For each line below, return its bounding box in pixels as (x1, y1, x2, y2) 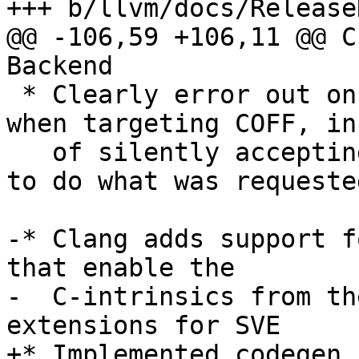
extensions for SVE (6, 311, 280, 341)
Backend (6, 51, 113, 81)
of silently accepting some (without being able (6, 138, 52, 167)
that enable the (6, 253, 235, 283)
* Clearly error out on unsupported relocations (6, 80, 22, 110)
